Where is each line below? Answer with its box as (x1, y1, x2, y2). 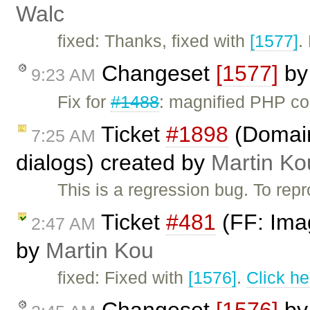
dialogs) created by (16, 150, 211, 176)
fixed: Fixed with (57, 267, 189, 287)
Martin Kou (46, 237, 154, 263)
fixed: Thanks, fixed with (57, 31, 250, 51)
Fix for (57, 92, 111, 112)
